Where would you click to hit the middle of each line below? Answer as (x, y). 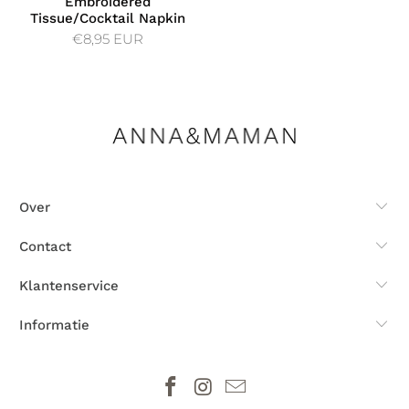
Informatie (55, 325)
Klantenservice (69, 286)
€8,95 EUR (107, 38)
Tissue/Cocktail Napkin (107, 18)
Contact (46, 247)
